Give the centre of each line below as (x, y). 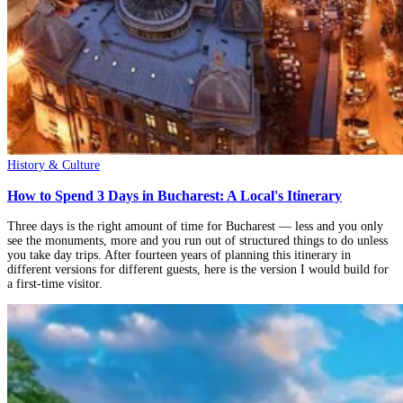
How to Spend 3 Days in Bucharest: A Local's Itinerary (175, 196)
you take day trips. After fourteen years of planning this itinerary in (179, 255)
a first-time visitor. (55, 284)
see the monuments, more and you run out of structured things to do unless (197, 241)
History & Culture (54, 165)
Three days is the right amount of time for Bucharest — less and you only (195, 227)
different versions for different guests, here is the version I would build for (198, 270)
